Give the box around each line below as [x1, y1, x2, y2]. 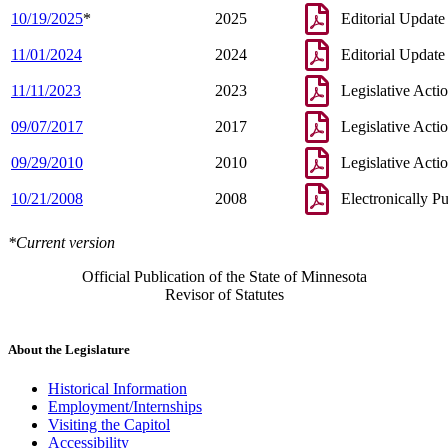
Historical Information [48, 380, 187, 398]
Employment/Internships [48, 398, 202, 416]
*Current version [8, 233, 115, 251]
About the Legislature [8, 341, 130, 357]
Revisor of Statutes [164, 285, 284, 303]
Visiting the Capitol [48, 416, 170, 434]
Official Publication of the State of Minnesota [81, 267, 367, 285]
